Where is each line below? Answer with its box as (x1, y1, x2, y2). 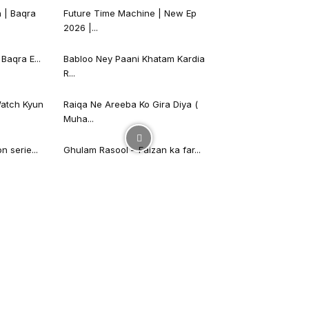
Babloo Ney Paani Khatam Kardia (63, 52, 205, 64)
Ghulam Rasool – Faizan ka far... (63, 143, 201, 155)
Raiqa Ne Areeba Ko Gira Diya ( (63, 98, 198, 110)
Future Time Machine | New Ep (63, 7, 197, 19)
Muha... (63, 112, 94, 124)
